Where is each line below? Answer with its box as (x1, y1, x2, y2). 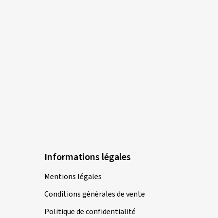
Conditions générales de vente (44, 188, 145, 200)
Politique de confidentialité (44, 206, 136, 217)
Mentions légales (44, 171, 102, 182)
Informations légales (44, 150, 131, 164)
